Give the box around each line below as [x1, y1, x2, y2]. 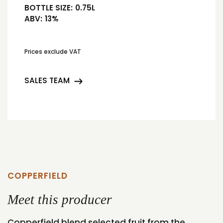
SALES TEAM [24, 75, 70, 86]
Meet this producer [7, 192, 112, 208]
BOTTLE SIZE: [24, 2, 73, 13]
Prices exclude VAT [24, 48, 81, 56]
